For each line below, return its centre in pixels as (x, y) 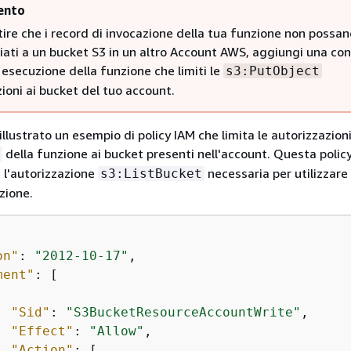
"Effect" (42, 331)
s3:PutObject (273, 71)
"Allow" (117, 331)
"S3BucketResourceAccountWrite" (183, 312)
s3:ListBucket (151, 173)
